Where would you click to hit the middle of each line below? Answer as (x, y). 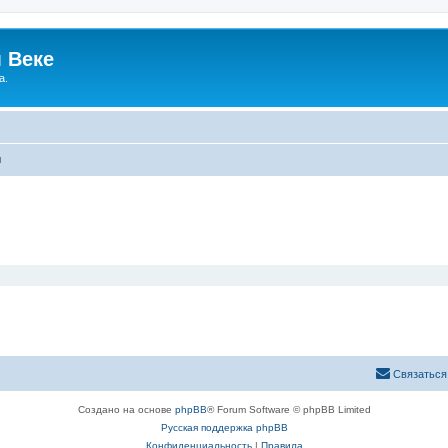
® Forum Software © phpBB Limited (288, 409)
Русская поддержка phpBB (224, 427)
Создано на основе (126, 409)
